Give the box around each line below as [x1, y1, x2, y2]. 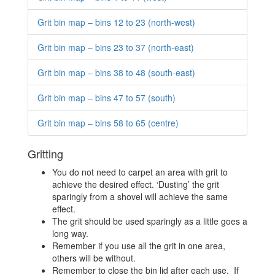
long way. [52, 227, 88, 239]
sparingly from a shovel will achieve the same [52, 190, 228, 203]
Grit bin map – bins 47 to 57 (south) [37, 91, 176, 104]
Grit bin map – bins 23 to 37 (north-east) [37, 41, 194, 53]
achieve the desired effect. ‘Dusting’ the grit [52, 178, 219, 190]
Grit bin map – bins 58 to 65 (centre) [37, 117, 179, 129]
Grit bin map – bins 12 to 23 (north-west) [37, 16, 195, 28]
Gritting [28, 145, 63, 161]
